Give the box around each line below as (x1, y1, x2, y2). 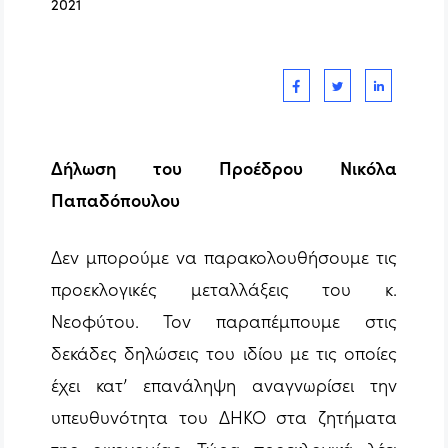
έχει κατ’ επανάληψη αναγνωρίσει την (51, 372, 397, 397)
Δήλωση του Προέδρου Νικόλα (51, 155, 397, 180)
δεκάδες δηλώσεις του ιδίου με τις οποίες (51, 340, 397, 365)
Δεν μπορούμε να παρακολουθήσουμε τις (51, 244, 397, 269)
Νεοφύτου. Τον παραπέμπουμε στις (51, 308, 397, 333)
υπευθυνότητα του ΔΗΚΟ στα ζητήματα (51, 404, 397, 429)
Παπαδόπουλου (51, 187, 181, 212)
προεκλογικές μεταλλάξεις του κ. (51, 276, 397, 301)
